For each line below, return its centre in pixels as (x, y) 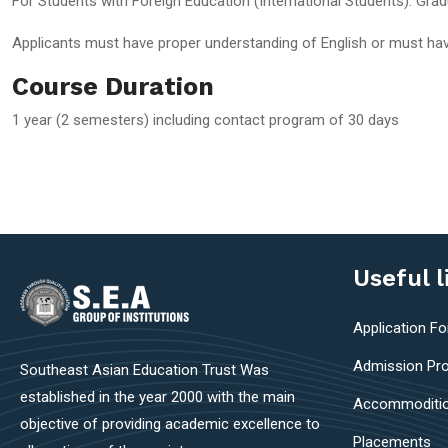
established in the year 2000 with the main (157, 397)
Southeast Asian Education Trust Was (144, 370)
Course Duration (113, 86)
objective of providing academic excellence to (169, 424)
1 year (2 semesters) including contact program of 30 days (205, 120)
